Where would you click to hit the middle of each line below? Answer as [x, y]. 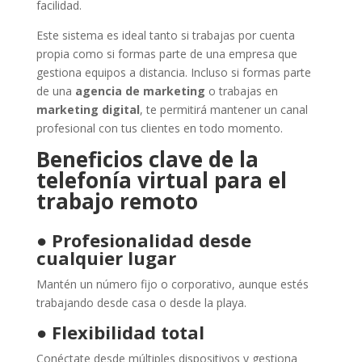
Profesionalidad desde [151, 240]
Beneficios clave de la [147, 160]
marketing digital [88, 110]
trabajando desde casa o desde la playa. [141, 303]
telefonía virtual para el [161, 181]
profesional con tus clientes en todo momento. [159, 128]
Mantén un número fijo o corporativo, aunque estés [172, 284]
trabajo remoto [117, 202]
